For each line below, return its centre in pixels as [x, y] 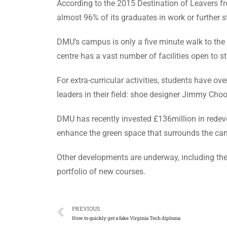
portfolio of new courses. [101, 172]
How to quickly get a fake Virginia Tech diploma [126, 218]
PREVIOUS [86, 208]
